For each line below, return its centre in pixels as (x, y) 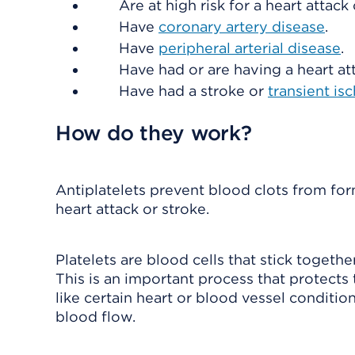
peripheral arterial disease (250, 48)
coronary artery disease (242, 27)
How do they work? (154, 133)
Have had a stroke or (193, 91)
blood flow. (95, 317)
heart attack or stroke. (132, 209)
